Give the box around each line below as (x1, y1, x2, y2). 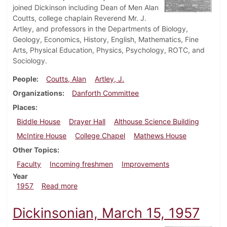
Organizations (13, 89, 62, 98)
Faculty (17, 160, 42, 169)
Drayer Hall (69, 117, 106, 126)
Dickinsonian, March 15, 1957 (13, 205, 200, 222)
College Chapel (75, 131, 126, 140)
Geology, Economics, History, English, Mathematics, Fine (13, 35, 199, 44)
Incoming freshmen (50, 160, 113, 169)
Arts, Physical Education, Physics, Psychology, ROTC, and (13, 46, 205, 55)
